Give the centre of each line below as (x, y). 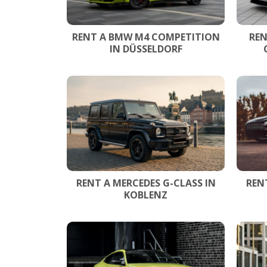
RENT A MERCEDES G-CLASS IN (146, 183)
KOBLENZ (146, 195)
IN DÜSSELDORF (146, 49)
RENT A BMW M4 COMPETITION (146, 37)
